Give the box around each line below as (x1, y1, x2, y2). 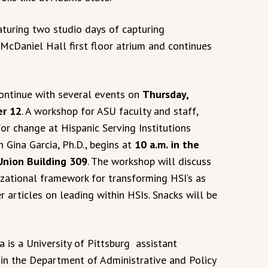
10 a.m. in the (135, 138, 199, 152)
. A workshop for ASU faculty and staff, (22, 104, 198, 118)
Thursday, (142, 87, 188, 102)
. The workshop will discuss (87, 154, 211, 169)
